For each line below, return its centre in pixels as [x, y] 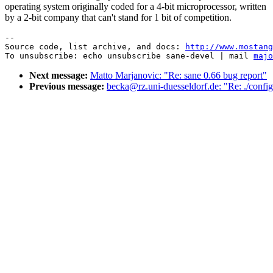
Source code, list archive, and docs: [95, 47]
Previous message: [67, 87]
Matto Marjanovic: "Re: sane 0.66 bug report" [179, 76]
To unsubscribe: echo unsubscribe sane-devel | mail [129, 56]
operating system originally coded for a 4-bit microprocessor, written [136, 7]
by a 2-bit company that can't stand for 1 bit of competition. [118, 18]
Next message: [58, 76]
